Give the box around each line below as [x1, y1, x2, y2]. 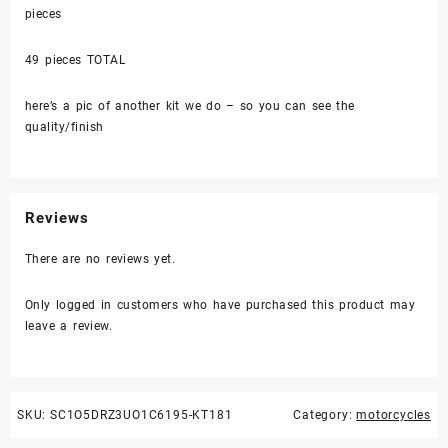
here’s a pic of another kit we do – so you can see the [25, 99, 355, 114]
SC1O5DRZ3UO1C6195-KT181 [50, 408, 233, 423]
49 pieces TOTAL [25, 53, 126, 68]
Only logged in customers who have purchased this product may [25, 298, 416, 313]
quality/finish [25, 120, 104, 135]
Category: [293, 408, 357, 423]
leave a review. [25, 319, 113, 334]
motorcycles [356, 408, 431, 423]
